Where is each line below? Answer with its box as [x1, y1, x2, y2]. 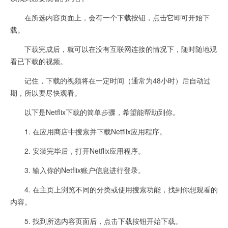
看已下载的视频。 [10, 55, 67, 66]
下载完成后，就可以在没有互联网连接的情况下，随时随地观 [10, 43, 217, 54]
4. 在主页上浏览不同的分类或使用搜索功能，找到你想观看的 [10, 184, 218, 194]
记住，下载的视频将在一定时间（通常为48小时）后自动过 [10, 75, 211, 85]
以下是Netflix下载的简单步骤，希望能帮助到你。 [10, 106, 180, 117]
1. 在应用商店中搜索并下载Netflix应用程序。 [10, 126, 166, 136]
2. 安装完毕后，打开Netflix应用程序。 [10, 145, 145, 156]
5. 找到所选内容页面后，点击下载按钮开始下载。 [10, 215, 182, 226]
